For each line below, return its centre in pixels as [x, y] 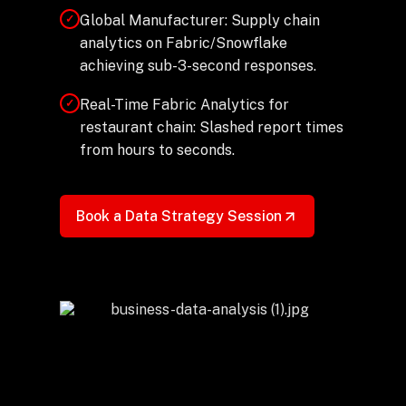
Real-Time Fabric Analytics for [184, 105]
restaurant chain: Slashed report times [211, 127]
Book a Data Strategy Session [179, 216]
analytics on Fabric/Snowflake [183, 43]
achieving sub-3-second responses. [198, 66]
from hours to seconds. [157, 150]
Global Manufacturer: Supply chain [199, 20]
